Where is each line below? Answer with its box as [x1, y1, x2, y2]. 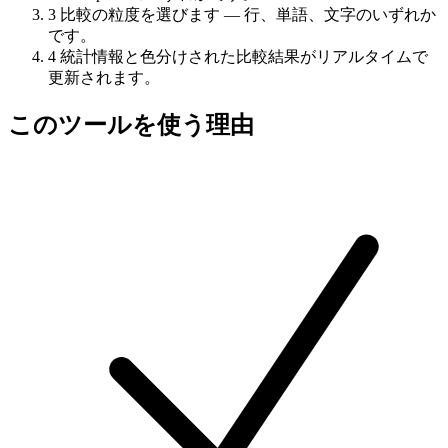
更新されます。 [48, 68, 160, 86]
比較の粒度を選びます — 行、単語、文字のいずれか [60, 5, 436, 23]
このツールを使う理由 [8, 111, 254, 138]
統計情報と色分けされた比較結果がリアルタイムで [60, 47, 428, 65]
